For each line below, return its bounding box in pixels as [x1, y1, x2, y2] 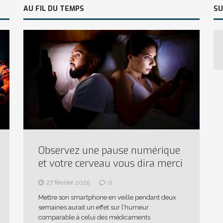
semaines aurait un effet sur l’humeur [38, 203, 149, 211]
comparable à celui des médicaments [38, 213, 150, 221]
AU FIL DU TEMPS [23, 3, 84, 13]
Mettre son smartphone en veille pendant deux [38, 193, 176, 201]
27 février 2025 [46, 178, 90, 186]
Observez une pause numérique [38, 143, 180, 157]
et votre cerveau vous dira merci [38, 156, 183, 170]
